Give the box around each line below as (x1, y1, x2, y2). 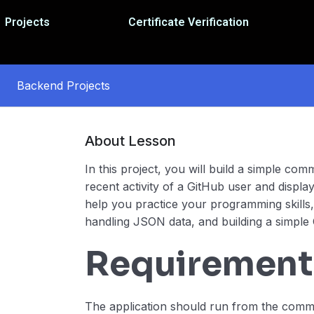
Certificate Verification (128, 15, 250, 29)
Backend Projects (17, 78, 110, 93)
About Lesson (85, 132, 177, 150)
